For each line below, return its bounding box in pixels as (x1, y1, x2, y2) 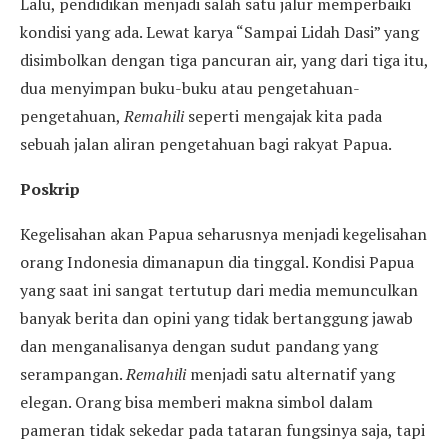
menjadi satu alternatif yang (190, 362, 395, 385)
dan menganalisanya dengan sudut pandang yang (20, 334, 378, 357)
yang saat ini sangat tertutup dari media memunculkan (20, 278, 418, 301)
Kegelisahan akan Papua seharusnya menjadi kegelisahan (20, 222, 427, 245)
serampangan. (20, 362, 126, 385)
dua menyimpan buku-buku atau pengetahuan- (20, 76, 360, 99)
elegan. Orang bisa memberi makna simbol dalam (20, 390, 373, 413)
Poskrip (20, 177, 80, 200)
